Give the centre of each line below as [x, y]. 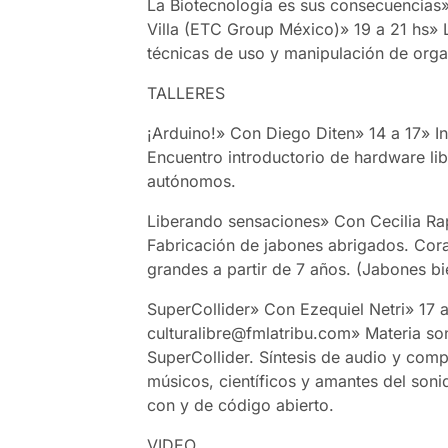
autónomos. [192, 180]
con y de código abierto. [241, 404]
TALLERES [186, 92]
